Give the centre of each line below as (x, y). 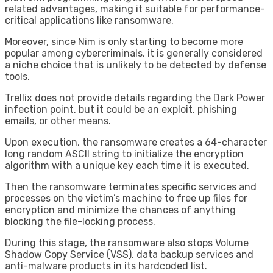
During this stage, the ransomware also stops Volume (127, 243)
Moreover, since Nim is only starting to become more (124, 41)
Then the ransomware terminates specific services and (131, 186)
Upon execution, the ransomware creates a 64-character (136, 142)
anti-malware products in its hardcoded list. (106, 266)
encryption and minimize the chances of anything (120, 210)
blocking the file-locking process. (80, 221)
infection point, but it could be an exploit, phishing (121, 109)
